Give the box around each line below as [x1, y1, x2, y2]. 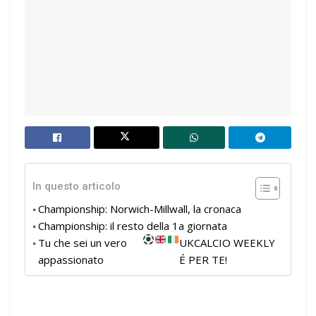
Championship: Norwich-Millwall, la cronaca [38, 202, 241, 217]
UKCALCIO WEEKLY [178, 236, 275, 250]
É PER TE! [178, 253, 227, 267]
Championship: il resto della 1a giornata [38, 219, 227, 233]
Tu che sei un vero [38, 236, 127, 250]
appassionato [38, 253, 104, 267]
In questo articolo [32, 180, 121, 193]
